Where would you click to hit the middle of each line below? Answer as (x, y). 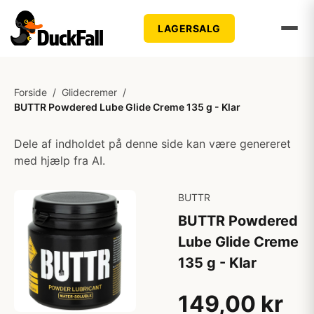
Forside (30, 92)
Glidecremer (89, 92)
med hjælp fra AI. (60, 161)
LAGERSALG (189, 28)
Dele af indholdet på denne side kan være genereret (152, 144)
